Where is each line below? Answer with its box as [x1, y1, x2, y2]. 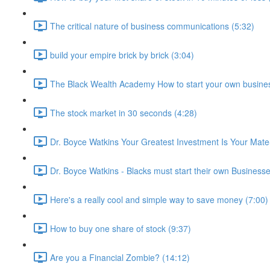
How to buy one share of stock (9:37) [50, 222, 191, 234]
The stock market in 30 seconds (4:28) [50, 106, 197, 119]
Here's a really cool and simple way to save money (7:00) [50, 193, 268, 206]
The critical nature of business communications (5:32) [50, 19, 254, 32]
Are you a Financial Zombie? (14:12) [50, 251, 190, 263]
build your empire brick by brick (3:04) [50, 48, 194, 61]
